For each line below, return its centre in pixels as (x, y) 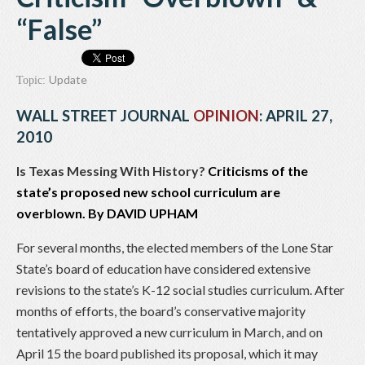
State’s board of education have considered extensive (163, 269)
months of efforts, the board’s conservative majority (161, 311)
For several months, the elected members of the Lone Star (175, 248)
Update (68, 80)
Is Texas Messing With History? (112, 171)
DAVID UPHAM (152, 213)
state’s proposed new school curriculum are (148, 192)
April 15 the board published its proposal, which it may (167, 354)
